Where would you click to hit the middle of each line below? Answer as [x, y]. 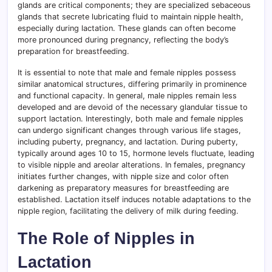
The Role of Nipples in [106, 238]
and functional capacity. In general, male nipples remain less [127, 95]
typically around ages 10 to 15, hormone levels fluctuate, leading [136, 153]
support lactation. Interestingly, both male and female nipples [131, 118]
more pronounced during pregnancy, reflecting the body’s [123, 39]
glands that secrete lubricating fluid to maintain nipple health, [131, 16]
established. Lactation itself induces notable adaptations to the [134, 199]
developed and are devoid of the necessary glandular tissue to [133, 107]
